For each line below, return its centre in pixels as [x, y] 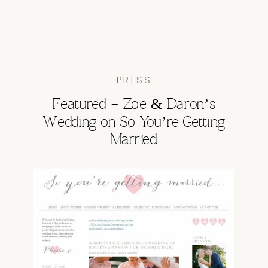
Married [134, 140]
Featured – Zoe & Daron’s [134, 105]
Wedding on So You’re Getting [134, 123]
